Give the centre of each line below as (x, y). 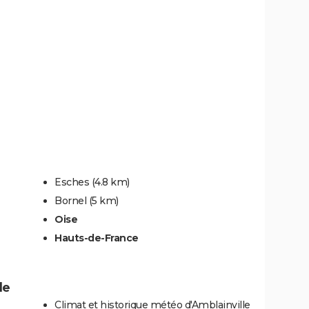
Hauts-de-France (97, 238)
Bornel (70, 201)
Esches (72, 182)
